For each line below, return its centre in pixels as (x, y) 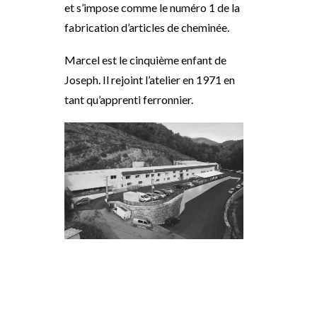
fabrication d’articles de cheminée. (147, 27)
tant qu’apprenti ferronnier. (129, 99)
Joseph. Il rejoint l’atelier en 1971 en (150, 80)
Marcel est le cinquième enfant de (145, 60)
